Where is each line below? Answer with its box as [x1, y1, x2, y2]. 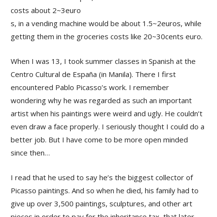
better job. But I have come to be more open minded [11, 135, 188, 145]
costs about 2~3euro [11, 5, 81, 15]
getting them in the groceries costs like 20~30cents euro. [11, 31, 203, 42]
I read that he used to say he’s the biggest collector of [11, 172, 193, 183]
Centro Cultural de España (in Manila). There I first [11, 69, 176, 79]
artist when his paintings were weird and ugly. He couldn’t [11, 108, 203, 119]
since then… [11, 148, 50, 158]
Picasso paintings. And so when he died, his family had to [11, 186, 199, 196]
